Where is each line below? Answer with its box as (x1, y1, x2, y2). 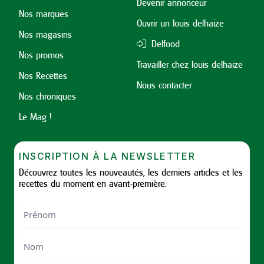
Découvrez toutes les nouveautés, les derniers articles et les (19, 166, 243, 178)
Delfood (148, 38, 180, 49)
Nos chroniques (19, 90, 76, 102)
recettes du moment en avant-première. (19, 177, 167, 189)
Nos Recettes (19, 70, 67, 81)
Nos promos (19, 49, 64, 61)
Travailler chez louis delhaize (136, 58, 243, 70)
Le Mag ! (19, 111, 52, 123)
